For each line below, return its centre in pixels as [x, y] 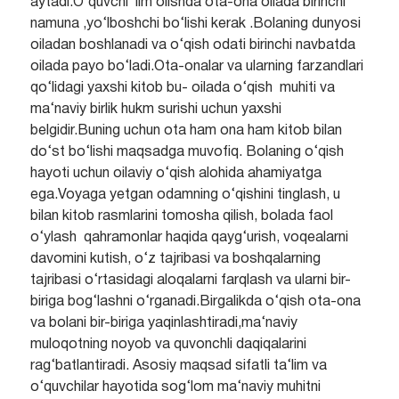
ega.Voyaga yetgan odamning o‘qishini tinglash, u [185, 195]
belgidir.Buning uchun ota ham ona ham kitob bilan [186, 131]
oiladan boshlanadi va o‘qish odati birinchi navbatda [192, 46]
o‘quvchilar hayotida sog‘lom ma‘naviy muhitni [175, 388]
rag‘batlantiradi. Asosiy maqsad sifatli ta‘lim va [178, 366]
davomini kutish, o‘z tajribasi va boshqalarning [175, 260]
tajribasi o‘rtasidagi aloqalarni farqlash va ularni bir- [190, 281]
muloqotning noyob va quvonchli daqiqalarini [168, 345]
